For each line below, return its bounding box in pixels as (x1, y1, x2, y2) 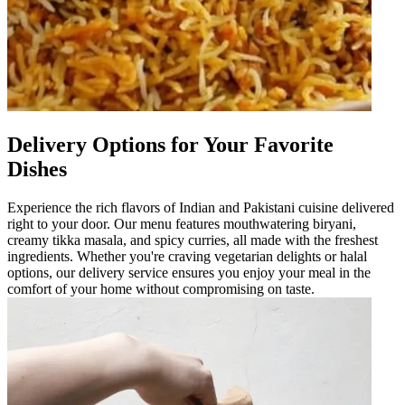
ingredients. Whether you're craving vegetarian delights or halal (7, 248, 367, 264)
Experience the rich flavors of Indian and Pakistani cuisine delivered (7, 199, 394, 215)
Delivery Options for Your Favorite (7, 132, 334, 156)
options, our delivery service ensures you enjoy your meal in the (7, 264, 371, 280)
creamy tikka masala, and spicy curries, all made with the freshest (7, 231, 378, 248)
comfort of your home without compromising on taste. (7, 280, 315, 297)
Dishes (7, 156, 67, 181)
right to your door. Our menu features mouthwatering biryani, (7, 215, 356, 231)
